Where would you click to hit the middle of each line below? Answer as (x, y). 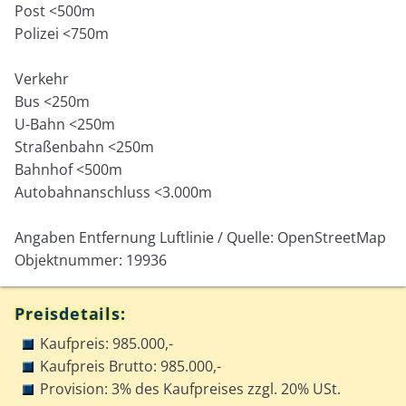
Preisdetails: (70, 313)
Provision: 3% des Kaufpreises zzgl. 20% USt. (191, 388)
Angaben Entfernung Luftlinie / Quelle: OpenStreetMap (201, 237)
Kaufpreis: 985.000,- (107, 343)
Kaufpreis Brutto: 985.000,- (131, 366)
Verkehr (42, 78)
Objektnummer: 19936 (91, 260)
